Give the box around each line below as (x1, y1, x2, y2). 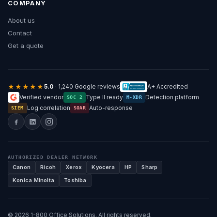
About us (8, 16, 35, 25)
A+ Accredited (147, 83, 188, 91)
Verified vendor (19, 93, 63, 101)
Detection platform (145, 93, 199, 101)
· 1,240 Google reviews (54, 83, 120, 91)
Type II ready (86, 93, 123, 101)
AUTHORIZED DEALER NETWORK (8, 155, 97, 160)
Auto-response (89, 104, 133, 112)
